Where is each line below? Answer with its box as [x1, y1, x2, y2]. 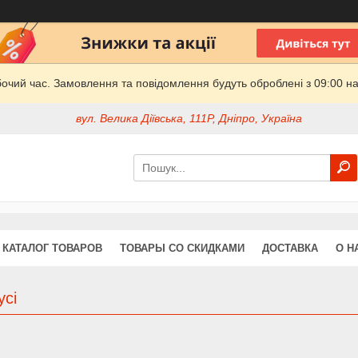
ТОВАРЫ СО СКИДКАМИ [120, 241, 245, 254]
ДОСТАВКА [262, 241, 318, 254]
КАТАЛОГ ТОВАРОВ [2, 241, 102, 254]
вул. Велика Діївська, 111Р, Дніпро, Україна [76, 112, 303, 125]
